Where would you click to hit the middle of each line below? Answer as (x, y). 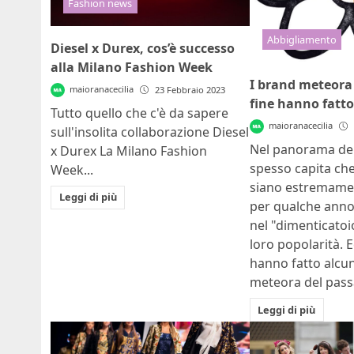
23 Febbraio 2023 (190, 89)
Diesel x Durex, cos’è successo (143, 48)
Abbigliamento (301, 39)
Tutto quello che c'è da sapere (139, 113)
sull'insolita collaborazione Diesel (150, 132)
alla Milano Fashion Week (132, 67)
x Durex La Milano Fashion (129, 151)
